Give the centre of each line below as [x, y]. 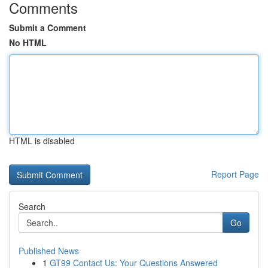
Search [32, 206]
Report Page [235, 174]
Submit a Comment [48, 28]
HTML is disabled [42, 141]
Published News [49, 251]
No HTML [28, 42]
